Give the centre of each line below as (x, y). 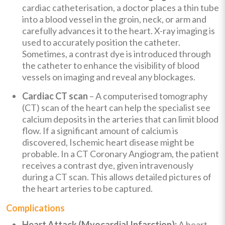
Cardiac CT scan (55, 96)
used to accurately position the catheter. (101, 42)
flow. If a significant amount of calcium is (100, 130)
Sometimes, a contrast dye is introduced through (117, 53)
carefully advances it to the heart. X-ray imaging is (119, 30)
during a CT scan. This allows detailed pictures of (117, 177)
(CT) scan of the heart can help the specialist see (116, 107)
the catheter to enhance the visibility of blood (111, 65)
